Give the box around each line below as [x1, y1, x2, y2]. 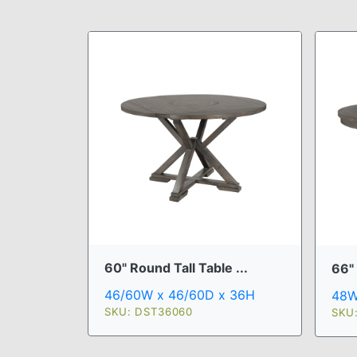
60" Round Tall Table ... [104, 260, 248, 276]
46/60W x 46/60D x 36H [104, 287, 255, 303]
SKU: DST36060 [104, 305, 193, 318]
